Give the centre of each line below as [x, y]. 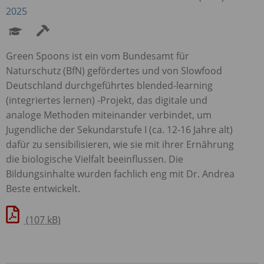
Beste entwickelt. [43, 188]
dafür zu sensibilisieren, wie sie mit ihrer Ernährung [120, 144]
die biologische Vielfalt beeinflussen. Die [95, 159]
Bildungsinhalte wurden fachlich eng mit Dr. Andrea [120, 174]
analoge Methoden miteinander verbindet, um [109, 115]
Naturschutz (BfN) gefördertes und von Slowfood [114, 70]
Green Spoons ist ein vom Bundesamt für [98, 56]
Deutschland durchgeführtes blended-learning [109, 85]
